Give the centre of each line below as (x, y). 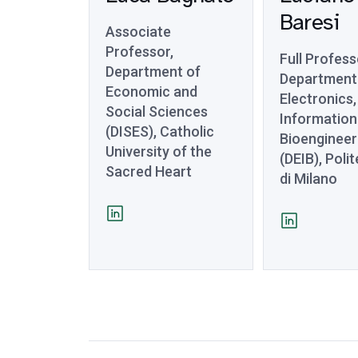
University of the (159, 151)
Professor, (139, 52)
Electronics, (318, 99)
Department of (153, 72)
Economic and (151, 91)
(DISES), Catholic (160, 131)
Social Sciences (157, 111)
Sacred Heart (149, 171)
